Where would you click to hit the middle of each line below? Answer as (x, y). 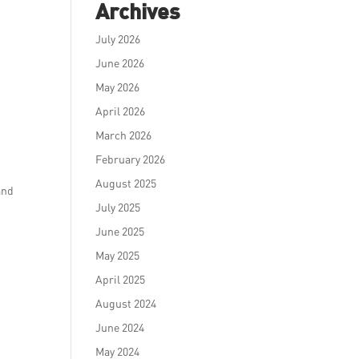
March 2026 (124, 135)
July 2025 (118, 207)
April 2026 (121, 111)
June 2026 (120, 63)
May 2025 (118, 255)
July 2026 (118, 39)
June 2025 (120, 231)
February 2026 (131, 159)
